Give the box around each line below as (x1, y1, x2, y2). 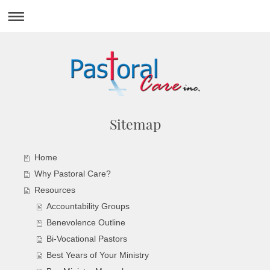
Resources (34, 186, 75, 195)
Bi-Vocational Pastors (46, 234, 128, 244)
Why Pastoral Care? (34, 169, 111, 179)
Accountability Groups (46, 202, 130, 212)
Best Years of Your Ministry (46, 251, 149, 260)
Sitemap (109, 115, 161, 133)
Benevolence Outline (46, 218, 126, 228)
